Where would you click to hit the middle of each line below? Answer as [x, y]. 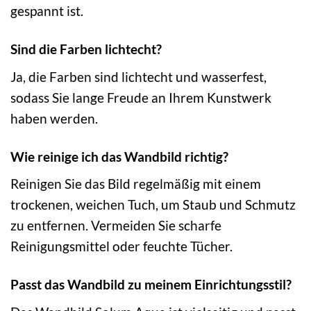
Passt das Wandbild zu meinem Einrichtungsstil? [151, 285]
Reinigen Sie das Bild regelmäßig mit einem [136, 184]
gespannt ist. [47, 11]
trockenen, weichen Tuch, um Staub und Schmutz [153, 205]
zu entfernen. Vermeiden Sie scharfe [116, 226]
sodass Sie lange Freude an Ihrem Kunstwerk [141, 97]
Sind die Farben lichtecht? [86, 49]
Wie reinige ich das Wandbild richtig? [119, 156]
